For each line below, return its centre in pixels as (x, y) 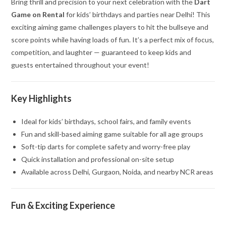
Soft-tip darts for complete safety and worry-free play (106, 147)
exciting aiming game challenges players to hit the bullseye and (110, 27)
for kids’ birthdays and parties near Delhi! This (138, 15)
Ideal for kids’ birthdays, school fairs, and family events (106, 122)
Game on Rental (38, 15)
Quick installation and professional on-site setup (98, 159)
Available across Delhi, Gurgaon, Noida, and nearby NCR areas (118, 172)
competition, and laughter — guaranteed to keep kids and (101, 52)
